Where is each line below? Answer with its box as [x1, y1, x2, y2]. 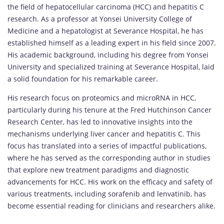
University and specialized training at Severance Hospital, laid [7, 62, 214, 72]
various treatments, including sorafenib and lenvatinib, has [7, 189, 206, 199]
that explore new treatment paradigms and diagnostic [7, 165, 189, 175]
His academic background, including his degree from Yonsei [7, 50, 208, 60]
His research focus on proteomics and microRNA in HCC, [7, 93, 196, 103]
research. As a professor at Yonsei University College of [7, 14, 192, 24]
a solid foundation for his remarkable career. [7, 74, 158, 84]
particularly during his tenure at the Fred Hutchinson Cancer [7, 105, 211, 115]
